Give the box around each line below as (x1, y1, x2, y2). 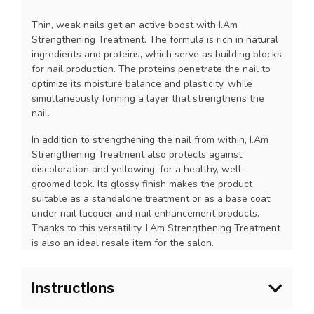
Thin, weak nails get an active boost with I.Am (32, 18, 238, 32)
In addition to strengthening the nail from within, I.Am (32, 132, 268, 146)
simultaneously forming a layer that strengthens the (32, 92, 264, 105)
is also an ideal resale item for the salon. (32, 235, 214, 250)
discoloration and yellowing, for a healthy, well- (32, 162, 245, 176)
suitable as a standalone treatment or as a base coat (32, 191, 270, 205)
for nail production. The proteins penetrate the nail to (32, 62, 271, 76)
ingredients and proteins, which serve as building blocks (32, 48, 282, 61)
